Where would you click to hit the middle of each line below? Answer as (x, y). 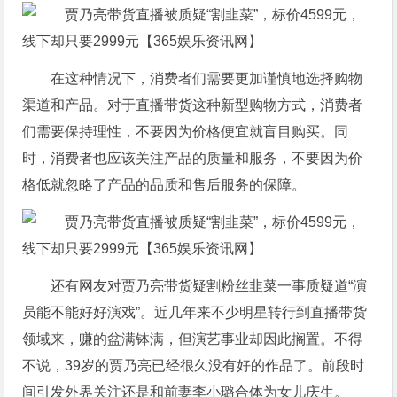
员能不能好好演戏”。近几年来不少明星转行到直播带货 (195, 312)
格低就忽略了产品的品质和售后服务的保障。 (164, 184)
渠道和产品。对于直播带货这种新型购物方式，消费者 (193, 105)
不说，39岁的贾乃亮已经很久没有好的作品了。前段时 (194, 365)
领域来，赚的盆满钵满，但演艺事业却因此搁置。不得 (193, 339)
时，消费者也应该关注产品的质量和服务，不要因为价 (193, 158)
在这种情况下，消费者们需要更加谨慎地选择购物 (207, 78)
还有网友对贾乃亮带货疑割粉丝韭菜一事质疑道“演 (209, 285)
